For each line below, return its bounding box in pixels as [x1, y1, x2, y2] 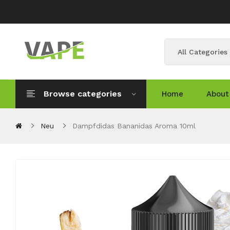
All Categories [178, 47, 227, 56]
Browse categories [44, 89, 122, 99]
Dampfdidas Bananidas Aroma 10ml [72, 122, 196, 130]
